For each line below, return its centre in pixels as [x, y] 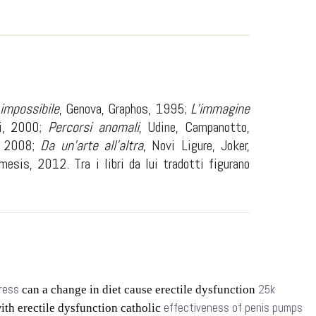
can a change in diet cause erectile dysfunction [139, 290]
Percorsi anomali [93, 127]
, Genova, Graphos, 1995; [124, 109]
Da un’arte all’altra [92, 145]
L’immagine [220, 109]
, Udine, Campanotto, [194, 127]
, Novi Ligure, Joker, [196, 145]
